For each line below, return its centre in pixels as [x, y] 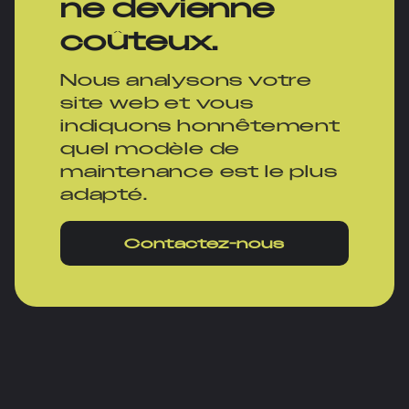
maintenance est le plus [199, 172]
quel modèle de [151, 149]
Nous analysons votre [187, 80]
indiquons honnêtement [200, 126]
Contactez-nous [204, 243]
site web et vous [157, 103]
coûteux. [139, 42]
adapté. [104, 194]
